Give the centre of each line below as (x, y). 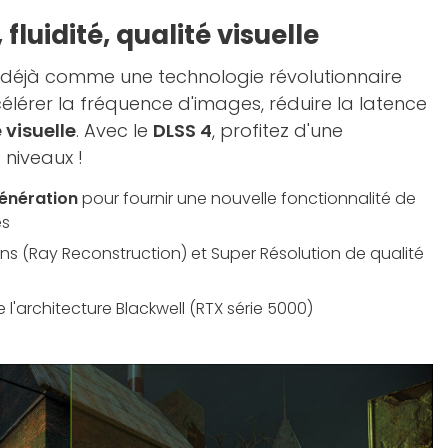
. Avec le (114, 131)
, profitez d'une (277, 131)
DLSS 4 (182, 131)
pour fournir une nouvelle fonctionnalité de (247, 199)
